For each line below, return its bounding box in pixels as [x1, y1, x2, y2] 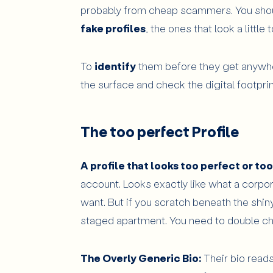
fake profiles [80, 21, 146, 35]
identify [94, 58, 136, 73]
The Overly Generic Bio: [80, 251, 201, 264]
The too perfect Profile [80, 121, 239, 141]
